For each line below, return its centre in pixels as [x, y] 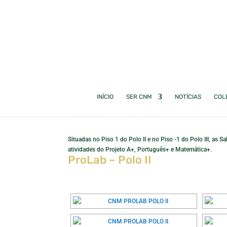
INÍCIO [105, 97]
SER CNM [139, 97]
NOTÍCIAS [188, 97]
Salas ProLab [116, 111]
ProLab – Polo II [110, 160]
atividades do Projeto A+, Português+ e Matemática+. [140, 149]
